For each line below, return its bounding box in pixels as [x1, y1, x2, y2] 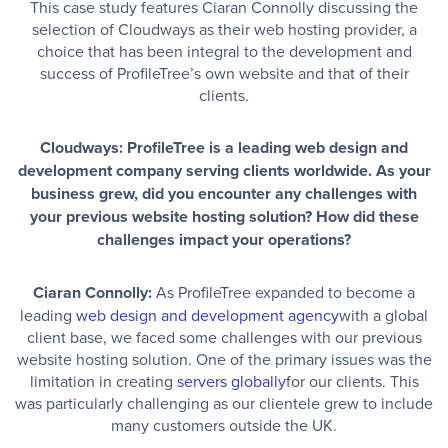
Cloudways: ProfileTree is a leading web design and [40, 135, 408, 159]
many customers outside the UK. [111, 413, 337, 436]
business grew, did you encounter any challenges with [31, 181, 417, 205]
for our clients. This [285, 369, 419, 392]
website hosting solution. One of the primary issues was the [16, 347, 432, 370]
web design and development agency [76, 303, 339, 326]
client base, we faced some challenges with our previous [26, 325, 422, 348]
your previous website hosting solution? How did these [29, 204, 419, 228]
